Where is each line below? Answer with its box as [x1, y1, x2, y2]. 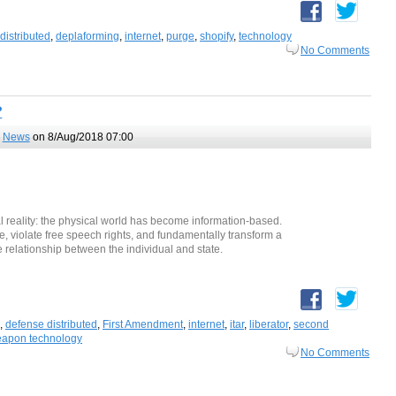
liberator [249, 318, 288, 331]
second [293, 318, 329, 331]
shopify [200, 30, 233, 43]
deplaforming [56, 30, 119, 43]
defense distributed [5, 318, 97, 331]
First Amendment [103, 318, 183, 331]
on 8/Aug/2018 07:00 [29, 130, 133, 143]
